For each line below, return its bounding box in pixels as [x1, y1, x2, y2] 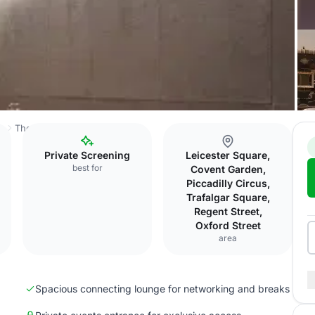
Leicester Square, [186, 149, 270, 161]
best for [72, 162, 103, 173]
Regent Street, [193, 205, 262, 217]
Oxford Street [195, 219, 261, 231]
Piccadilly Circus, [186, 177, 270, 189]
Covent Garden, [190, 163, 266, 175]
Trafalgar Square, [186, 191, 270, 203]
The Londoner [15, 122, 77, 134]
